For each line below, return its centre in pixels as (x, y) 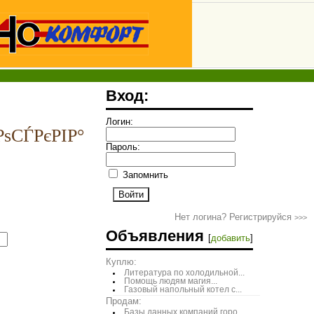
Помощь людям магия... (170, 281)
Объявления (157, 236)
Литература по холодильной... (184, 273)
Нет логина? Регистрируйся (234, 217)
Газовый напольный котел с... (183, 289)
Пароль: (123, 147)
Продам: (124, 301)
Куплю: (121, 262)
